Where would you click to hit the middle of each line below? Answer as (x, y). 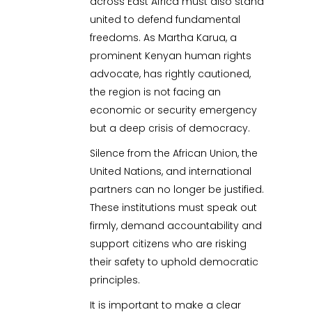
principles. (115, 280)
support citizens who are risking (169, 243)
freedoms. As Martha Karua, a (164, 37)
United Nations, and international (171, 171)
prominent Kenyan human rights (171, 55)
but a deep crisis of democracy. (170, 128)
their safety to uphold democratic (174, 262)
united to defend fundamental (165, 19)
